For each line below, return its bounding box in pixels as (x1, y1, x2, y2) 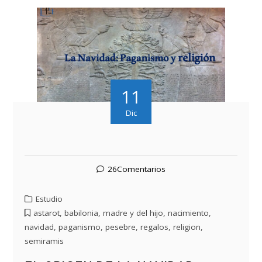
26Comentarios (108, 164, 166, 175)
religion (173, 222, 201, 233)
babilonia (64, 208, 99, 219)
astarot (33, 208, 60, 219)
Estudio (36, 194, 63, 205)
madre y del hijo (103, 208, 164, 219)
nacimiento (168, 208, 209, 219)
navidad (25, 222, 54, 233)
